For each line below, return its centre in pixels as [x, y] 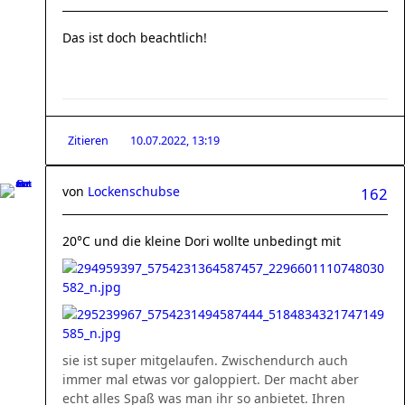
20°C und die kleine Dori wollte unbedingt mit [202, 241]
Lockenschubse [134, 191]
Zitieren [88, 141]
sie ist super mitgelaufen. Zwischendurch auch [205, 360]
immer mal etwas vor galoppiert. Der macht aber [211, 379]
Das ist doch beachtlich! [135, 38]
